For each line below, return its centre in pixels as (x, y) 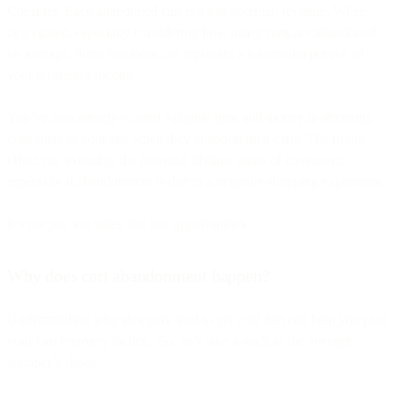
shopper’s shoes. (53, 362)
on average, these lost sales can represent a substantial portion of (186, 53)
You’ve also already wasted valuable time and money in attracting (190, 117)
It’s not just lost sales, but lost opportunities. (130, 223)
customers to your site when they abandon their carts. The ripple (186, 138)
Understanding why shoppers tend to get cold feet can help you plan (197, 319)
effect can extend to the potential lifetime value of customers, (176, 160)
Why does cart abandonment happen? (139, 275)
